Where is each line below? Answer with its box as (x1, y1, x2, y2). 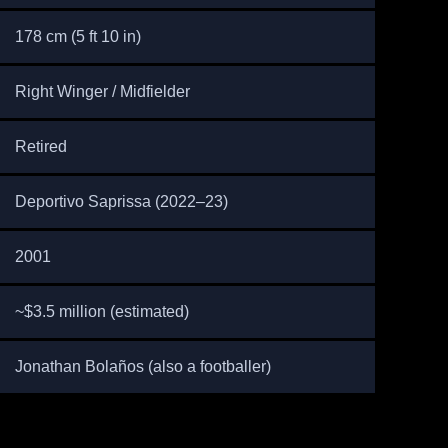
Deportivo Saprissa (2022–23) (14, 193, 228, 210)
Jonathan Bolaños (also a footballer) (14, 358, 271, 375)
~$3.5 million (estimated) (14, 303, 189, 320)
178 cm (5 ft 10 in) (14, 28, 141, 45)
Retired (14, 138, 67, 155)
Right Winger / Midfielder (14, 83, 190, 100)
